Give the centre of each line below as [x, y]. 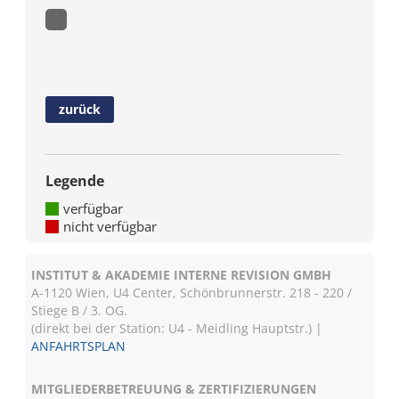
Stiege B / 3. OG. [80, 310]
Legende [75, 181]
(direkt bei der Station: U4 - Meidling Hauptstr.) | [177, 328]
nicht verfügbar [110, 226]
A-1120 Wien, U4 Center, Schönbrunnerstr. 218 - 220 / [192, 293]
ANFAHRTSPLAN [79, 346]
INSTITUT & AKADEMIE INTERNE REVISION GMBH [182, 275]
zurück [80, 109]
